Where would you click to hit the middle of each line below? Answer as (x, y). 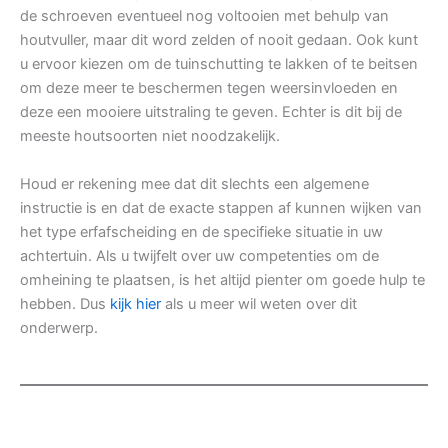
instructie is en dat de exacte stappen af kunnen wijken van (221, 207)
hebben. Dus (65, 303)
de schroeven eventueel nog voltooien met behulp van (204, 15)
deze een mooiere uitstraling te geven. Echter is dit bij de (211, 111)
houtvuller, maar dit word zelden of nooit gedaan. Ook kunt (219, 39)
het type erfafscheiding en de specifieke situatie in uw (201, 231)
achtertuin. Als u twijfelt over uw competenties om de (199, 255)
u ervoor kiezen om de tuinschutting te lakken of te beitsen (219, 63)
